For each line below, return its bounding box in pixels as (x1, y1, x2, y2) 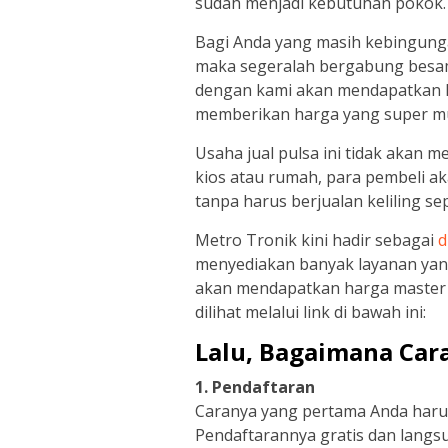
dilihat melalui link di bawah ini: (195, 301, 426, 324)
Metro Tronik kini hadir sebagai (195, 229, 438, 252)
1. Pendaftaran (195, 376, 315, 399)
